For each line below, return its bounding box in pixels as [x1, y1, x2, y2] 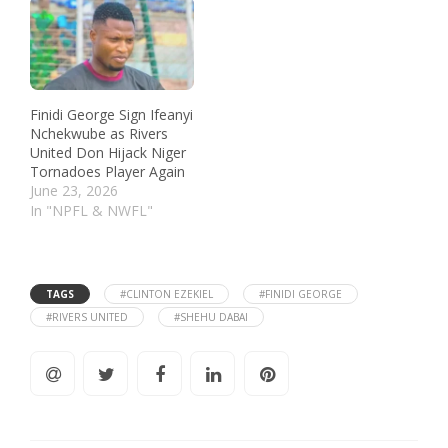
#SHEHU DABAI [174, 310, 248, 325]
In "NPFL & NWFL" [30, 201, 153, 221]
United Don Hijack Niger [30, 143, 186, 163]
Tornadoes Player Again [30, 162, 185, 182]
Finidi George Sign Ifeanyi [30, 105, 193, 125]
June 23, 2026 [30, 181, 118, 201]
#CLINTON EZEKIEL [120, 287, 213, 302]
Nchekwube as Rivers [30, 124, 168, 144]
